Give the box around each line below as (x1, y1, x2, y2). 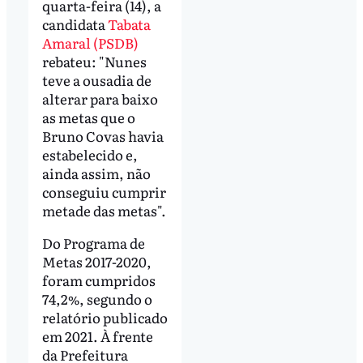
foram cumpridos (41, 270, 156, 291)
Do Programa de (41, 233, 145, 254)
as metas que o (41, 107, 135, 128)
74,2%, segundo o (41, 288, 152, 310)
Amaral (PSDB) (41, 32, 139, 53)
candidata (41, 14, 108, 35)
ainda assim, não (41, 163, 151, 184)
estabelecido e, (41, 144, 138, 165)
